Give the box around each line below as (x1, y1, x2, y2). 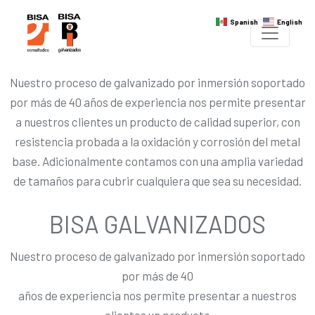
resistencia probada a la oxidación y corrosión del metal (15, 134, 300, 148)
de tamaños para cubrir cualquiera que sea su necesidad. (13, 173, 302, 188)
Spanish (230, 18, 258, 27)
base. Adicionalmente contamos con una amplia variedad (12, 153, 303, 168)
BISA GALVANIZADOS (49, 209, 266, 238)
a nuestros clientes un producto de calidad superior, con (15, 114, 300, 129)
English (277, 18, 302, 27)
